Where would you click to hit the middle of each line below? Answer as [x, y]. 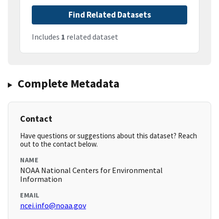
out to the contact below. [59, 144]
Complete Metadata [68, 84]
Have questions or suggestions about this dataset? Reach [109, 136]
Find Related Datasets [109, 15]
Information [41, 179]
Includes [46, 37]
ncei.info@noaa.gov [53, 206]
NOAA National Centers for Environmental [91, 170]
